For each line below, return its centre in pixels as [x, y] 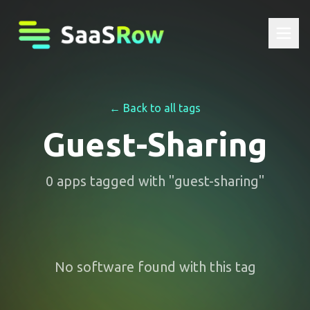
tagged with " [130, 181]
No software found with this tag [155, 267]
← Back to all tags [155, 108]
